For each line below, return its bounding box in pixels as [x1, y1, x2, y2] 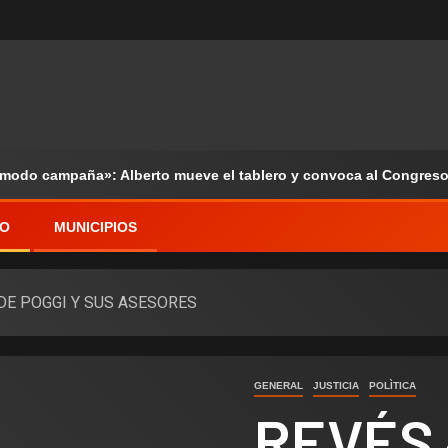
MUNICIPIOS [54, 219, 137, 235]
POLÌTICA [369, 380, 416, 391]
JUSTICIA [313, 380, 359, 391]
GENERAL [254, 380, 303, 391]
